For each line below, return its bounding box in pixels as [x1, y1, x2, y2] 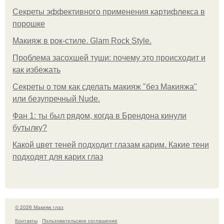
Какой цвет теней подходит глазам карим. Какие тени [12, 140, 209, 149]
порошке [12, 19, 45, 28]
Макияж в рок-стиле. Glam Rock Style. [12, 36, 151, 45]
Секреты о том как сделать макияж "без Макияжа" [12, 82, 197, 91]
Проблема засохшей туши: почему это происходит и [12, 53, 205, 62]
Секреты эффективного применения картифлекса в [12, 7, 205, 16]
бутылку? [12, 123, 47, 132]
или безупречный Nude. [12, 94, 100, 103]
